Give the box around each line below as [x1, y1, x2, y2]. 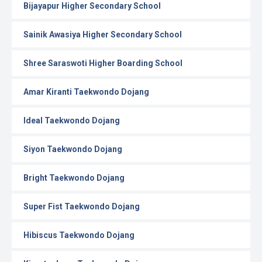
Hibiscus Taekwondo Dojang [23, 230, 135, 240]
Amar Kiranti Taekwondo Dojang [23, 87, 149, 96]
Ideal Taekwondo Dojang [23, 116, 120, 125]
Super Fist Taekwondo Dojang [23, 202, 140, 211]
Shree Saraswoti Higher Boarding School [23, 58, 182, 68]
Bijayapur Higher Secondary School [23, 1, 161, 11]
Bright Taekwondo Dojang [23, 173, 125, 182]
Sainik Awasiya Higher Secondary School [23, 30, 182, 39]
